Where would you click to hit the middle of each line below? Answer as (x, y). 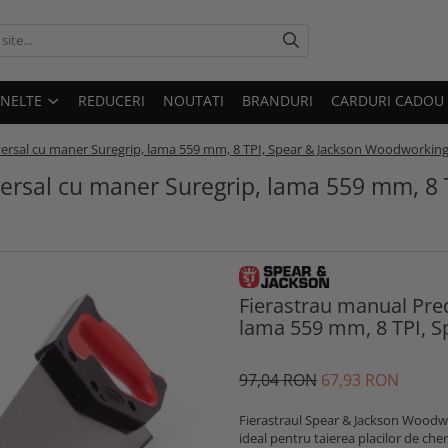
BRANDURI (277, 100)
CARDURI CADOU (387, 100)
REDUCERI (111, 100)
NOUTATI (193, 100)
